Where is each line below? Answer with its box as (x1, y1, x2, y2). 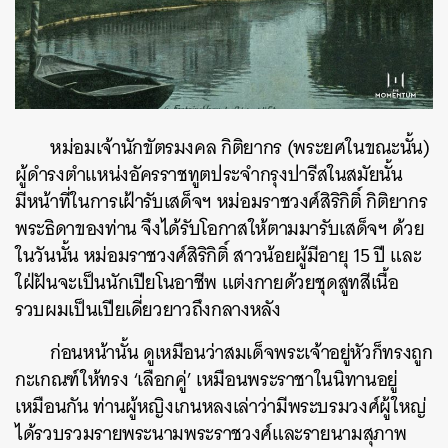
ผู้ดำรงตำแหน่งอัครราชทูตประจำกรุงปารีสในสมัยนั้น (15, 157, 403, 191)
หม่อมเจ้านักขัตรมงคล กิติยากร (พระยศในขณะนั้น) (50, 130, 430, 164)
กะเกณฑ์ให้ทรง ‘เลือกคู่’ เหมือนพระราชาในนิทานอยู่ (15, 362, 398, 396)
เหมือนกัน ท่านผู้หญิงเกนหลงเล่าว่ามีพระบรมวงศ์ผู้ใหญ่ (15, 389, 427, 423)
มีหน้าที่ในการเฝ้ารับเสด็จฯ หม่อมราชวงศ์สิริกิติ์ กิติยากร (15, 184, 428, 218)
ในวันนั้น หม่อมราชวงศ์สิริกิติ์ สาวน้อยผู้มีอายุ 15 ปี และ (15, 238, 422, 272)
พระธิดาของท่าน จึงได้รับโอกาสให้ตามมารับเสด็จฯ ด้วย (15, 211, 425, 245)
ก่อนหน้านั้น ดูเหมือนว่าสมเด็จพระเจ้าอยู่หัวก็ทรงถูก (50, 335, 433, 369)
